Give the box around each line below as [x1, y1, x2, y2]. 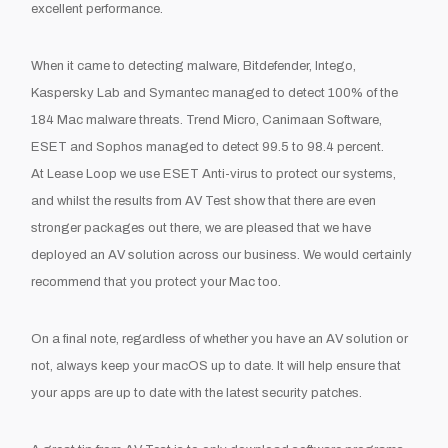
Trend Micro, [186, 112, 263, 127]
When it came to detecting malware [31, 58, 238, 73]
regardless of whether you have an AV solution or [119, 331, 409, 346]
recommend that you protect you [31, 274, 223, 289]
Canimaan [262, 112, 325, 127]
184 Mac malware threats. [31, 112, 187, 127]
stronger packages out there [31, 220, 200, 235]
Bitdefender [243, 58, 310, 73]
